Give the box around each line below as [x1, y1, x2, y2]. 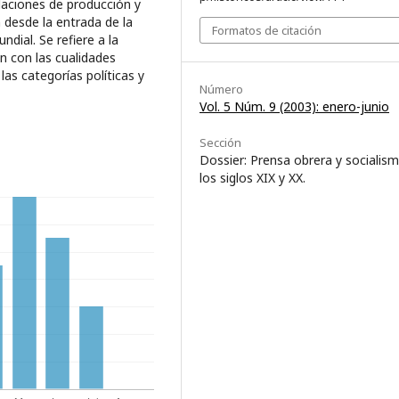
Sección [199, 134, 241, 151]
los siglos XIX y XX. [199, 168, 305, 186]
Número [199, 80, 243, 97]
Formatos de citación [212, 21, 322, 38]
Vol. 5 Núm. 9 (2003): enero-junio [199, 97, 389, 115]
